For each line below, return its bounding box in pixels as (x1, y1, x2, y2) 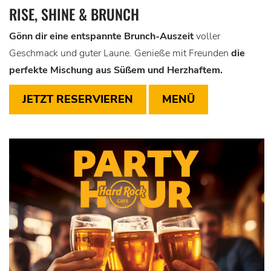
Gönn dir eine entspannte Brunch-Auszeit (9, 29, 194, 43)
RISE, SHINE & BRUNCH (9, 2, 139, 25)
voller (194, 29, 220, 43)
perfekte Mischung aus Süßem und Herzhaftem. (9, 63, 223, 77)
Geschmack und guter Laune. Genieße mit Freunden (9, 46, 231, 60)
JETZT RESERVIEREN (22, 91, 133, 106)
